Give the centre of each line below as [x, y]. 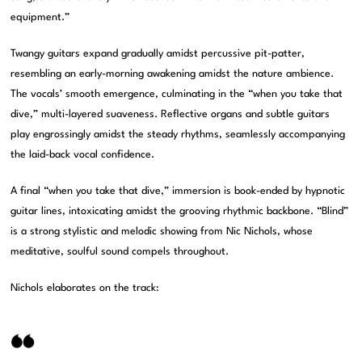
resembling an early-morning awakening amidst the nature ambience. [173, 74]
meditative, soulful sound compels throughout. [120, 252]
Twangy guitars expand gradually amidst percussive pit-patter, [158, 54]
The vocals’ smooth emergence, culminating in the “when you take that [177, 95]
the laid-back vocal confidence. [83, 155]
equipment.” [40, 18]
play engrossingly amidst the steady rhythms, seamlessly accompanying [178, 135]
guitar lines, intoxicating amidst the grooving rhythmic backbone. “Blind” [180, 212]
